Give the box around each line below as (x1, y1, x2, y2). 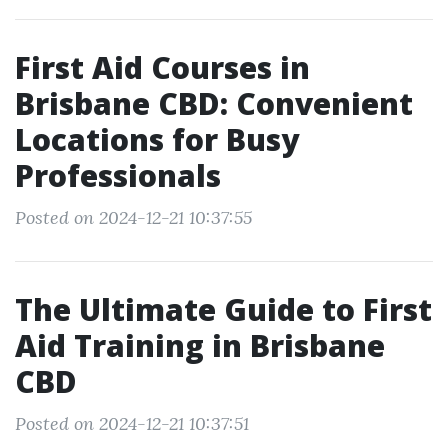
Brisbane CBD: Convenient (15, 83, 413, 124)
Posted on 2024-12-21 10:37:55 (15, 206, 252, 229)
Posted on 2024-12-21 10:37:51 (15, 412, 249, 435)
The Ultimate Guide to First (15, 289, 432, 330)
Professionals (15, 155, 221, 196)
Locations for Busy (15, 119, 299, 160)
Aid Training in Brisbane (15, 325, 385, 366)
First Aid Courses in (15, 47, 310, 88)
